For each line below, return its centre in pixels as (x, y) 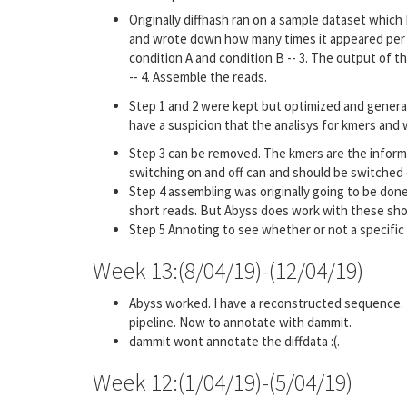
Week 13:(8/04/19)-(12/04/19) (228, 270)
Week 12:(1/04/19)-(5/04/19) (223, 382)
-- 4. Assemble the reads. (198, 77)
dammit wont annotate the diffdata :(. (234, 341)
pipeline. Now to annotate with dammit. (240, 322)
